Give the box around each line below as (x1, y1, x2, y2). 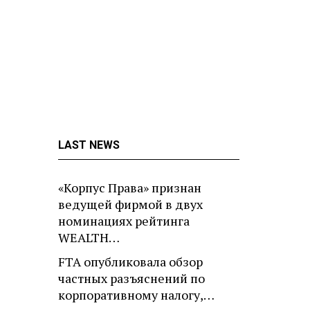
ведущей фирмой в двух (58, 196, 203, 213)
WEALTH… (58, 229, 120, 246)
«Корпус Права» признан (58, 179, 201, 197)
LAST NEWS (58, 138, 120, 152)
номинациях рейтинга (58, 212, 190, 230)
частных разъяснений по (58, 270, 205, 287)
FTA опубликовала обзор (58, 253, 203, 271)
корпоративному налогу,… (58, 286, 215, 304)
